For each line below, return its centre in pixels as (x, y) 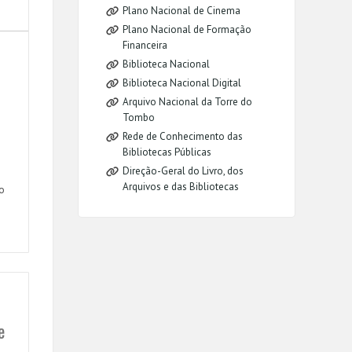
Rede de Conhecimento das (183, 136)
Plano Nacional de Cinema (182, 10)
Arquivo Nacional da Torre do (188, 101)
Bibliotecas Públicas (167, 152)
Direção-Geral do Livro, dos (183, 170)
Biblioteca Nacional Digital (182, 82)
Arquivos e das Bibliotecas (181, 186)
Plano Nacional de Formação (187, 29)
